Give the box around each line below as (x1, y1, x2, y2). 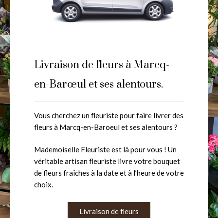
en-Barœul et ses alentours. (34, 77, 163, 91)
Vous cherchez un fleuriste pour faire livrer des (34, 110, 183, 120)
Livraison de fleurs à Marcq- (34, 58, 169, 72)
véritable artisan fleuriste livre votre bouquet (34, 157, 180, 166)
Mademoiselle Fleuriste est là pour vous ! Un (34, 145, 177, 154)
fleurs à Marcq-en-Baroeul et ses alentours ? (34, 122, 178, 131)
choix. (34, 180, 53, 189)
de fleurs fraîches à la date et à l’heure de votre (34, 168, 184, 178)
